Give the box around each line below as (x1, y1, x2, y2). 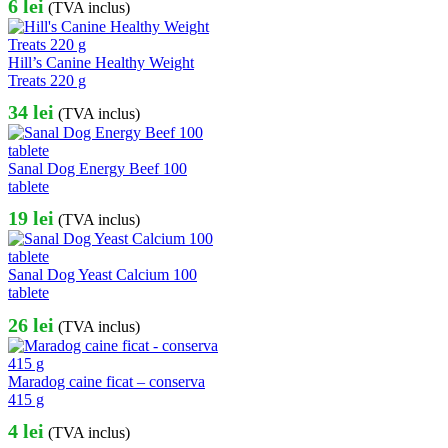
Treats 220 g (8, 72, 86, 90)
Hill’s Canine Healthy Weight (8, 54, 194, 72)
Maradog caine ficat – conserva (8, 372, 205, 390)
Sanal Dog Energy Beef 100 (8, 160, 187, 178)
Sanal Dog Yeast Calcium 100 (8, 266, 197, 284)
